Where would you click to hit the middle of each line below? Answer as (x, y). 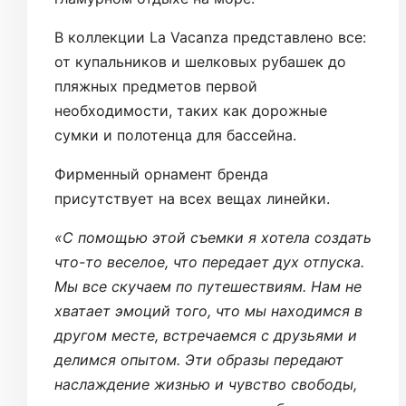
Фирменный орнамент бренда (161, 174)
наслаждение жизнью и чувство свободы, (206, 385)
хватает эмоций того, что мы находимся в (208, 311)
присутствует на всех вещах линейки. (192, 199)
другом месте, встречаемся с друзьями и (206, 336)
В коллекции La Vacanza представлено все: (210, 38)
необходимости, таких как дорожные (191, 111)
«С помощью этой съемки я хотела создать (213, 238)
